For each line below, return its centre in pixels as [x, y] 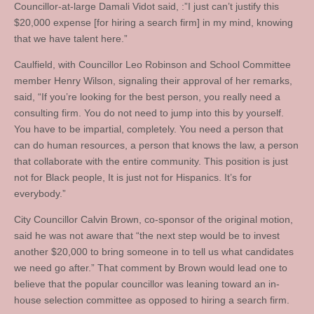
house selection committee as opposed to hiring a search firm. [152, 300]
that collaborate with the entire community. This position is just [151, 161]
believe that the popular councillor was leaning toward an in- [147, 284]
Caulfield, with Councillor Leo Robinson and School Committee [152, 64]
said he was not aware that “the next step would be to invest [147, 235]
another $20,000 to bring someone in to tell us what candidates [154, 252]
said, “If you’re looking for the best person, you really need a [147, 97]
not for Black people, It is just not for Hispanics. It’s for [133, 177]
